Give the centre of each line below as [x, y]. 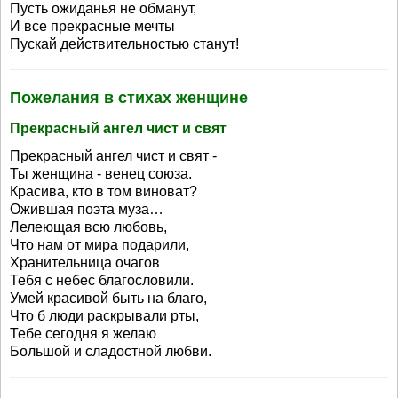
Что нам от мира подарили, [99, 245]
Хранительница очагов [85, 263]
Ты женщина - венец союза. [101, 174]
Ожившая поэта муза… [87, 209]
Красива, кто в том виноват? [103, 191]
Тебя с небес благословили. [102, 280]
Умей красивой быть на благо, [108, 298]
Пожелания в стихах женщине [129, 98]
